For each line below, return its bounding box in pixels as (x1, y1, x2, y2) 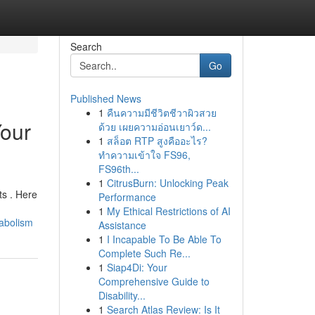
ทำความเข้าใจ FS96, (98, 148, 191, 162)
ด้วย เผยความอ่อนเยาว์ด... (98, 120, 211, 134)
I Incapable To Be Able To (106, 232, 221, 246)
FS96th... (98, 162, 139, 176)
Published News (70, 91, 141, 105)
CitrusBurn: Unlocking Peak (106, 176, 229, 190)
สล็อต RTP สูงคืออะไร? (106, 134, 207, 148)
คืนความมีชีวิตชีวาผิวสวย (106, 105, 217, 120)
